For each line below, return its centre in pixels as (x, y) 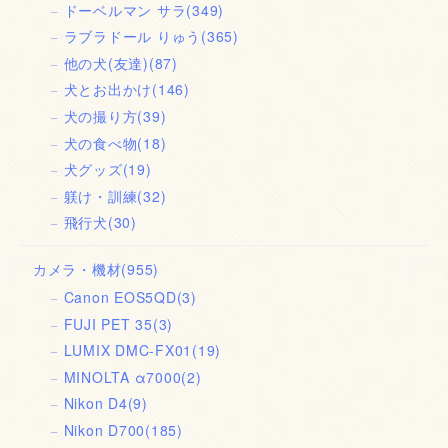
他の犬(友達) (106, 62)
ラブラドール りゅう (132, 36)
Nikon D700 (104, 429)
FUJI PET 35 (108, 323)
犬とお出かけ (108, 89)
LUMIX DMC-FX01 (128, 350)
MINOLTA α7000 (122, 376)
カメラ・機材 (77, 269)
